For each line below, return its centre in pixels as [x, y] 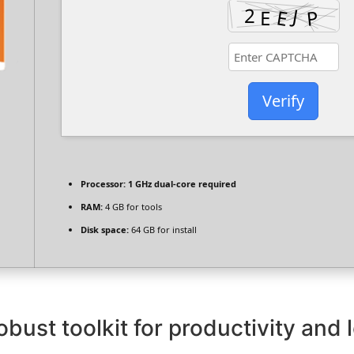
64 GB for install [163, 230]
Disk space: [105, 230]
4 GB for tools [132, 207]
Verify [283, 101]
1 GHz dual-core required [181, 184]
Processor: [103, 184]
